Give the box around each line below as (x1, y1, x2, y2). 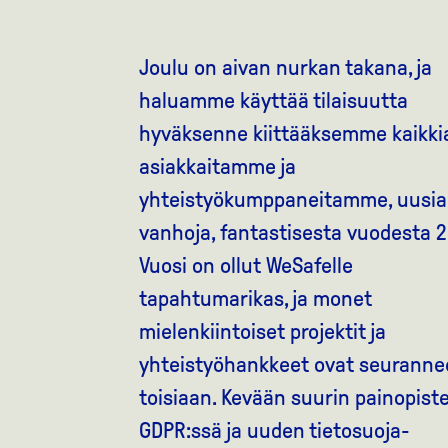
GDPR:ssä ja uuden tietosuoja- (138, 418, 410, 443)
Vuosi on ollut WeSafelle (138, 253, 353, 278)
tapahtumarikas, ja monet (138, 286, 372, 311)
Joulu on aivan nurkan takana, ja (138, 55, 432, 80)
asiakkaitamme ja (138, 154, 296, 179)
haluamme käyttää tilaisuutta (138, 88, 408, 113)
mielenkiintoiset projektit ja (138, 319, 386, 344)
